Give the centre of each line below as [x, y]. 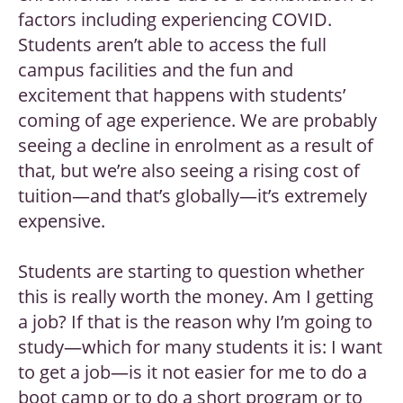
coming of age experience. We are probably [197, 121]
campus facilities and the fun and [156, 70]
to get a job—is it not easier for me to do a [193, 372]
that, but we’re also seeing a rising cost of [189, 171]
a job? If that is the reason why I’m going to [195, 322]
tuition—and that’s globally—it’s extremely [193, 196]
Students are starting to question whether [191, 272]
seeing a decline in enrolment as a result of [196, 146]
